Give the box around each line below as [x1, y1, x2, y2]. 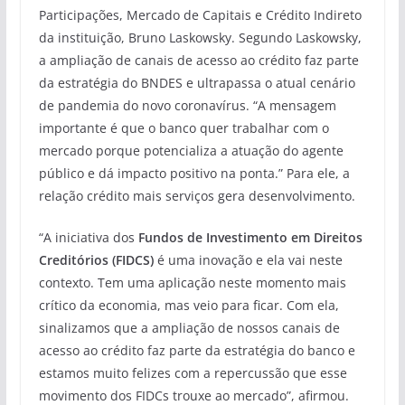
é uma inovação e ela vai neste [153, 250, 343, 268]
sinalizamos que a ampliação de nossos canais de [38, 318, 340, 336]
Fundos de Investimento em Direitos [137, 228, 363, 246]
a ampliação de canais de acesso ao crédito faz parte [38, 51, 359, 69]
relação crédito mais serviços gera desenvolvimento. [38, 186, 355, 204]
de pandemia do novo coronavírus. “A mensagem [38, 96, 336, 114]
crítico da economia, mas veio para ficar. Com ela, [38, 296, 339, 314]
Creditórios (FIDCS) [38, 250, 154, 268]
